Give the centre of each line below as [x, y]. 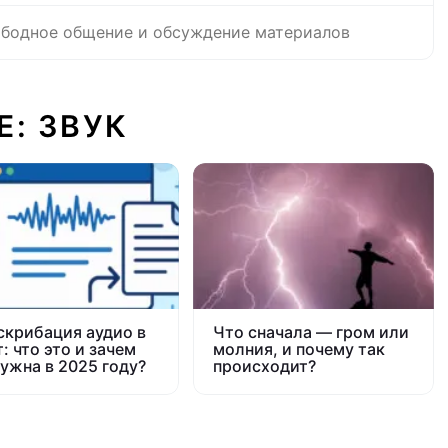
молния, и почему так [299, 349]
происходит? [265, 366]
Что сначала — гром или [311, 332]
